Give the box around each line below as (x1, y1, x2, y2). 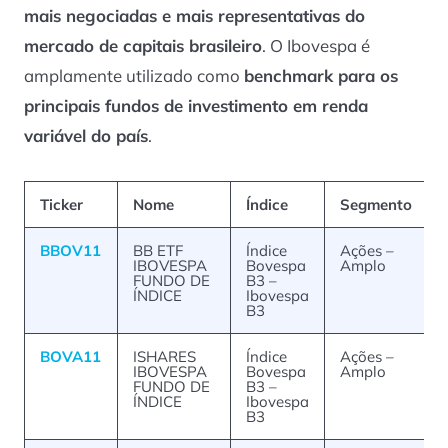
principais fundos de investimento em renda (24, 94, 368, 116)
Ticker (40, 194, 83, 214)
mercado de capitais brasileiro (24, 34, 262, 56)
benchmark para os (244, 64, 398, 86)
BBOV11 (40, 240, 101, 260)
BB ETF (133, 240, 183, 260)
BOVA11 (40, 346, 101, 366)
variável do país (24, 124, 148, 146)
